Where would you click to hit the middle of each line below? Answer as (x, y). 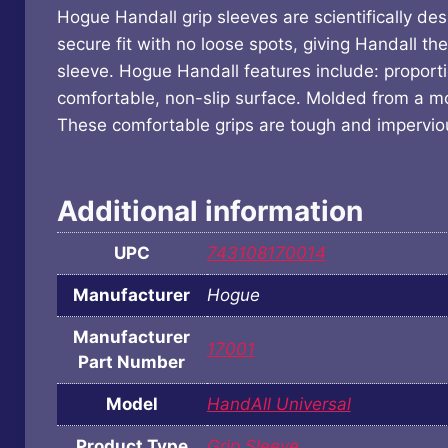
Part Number (132, 362)
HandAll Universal (278, 404)
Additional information (209, 211)
